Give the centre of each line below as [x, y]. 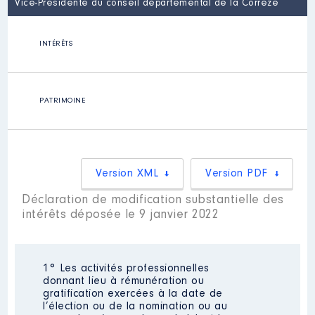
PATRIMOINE [63, 101]
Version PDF [237, 174]
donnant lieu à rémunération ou [124, 281]
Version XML [127, 174]
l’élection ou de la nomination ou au [135, 307]
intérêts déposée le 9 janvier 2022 [121, 215]
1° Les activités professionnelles [126, 269]
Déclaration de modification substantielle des [153, 200]
